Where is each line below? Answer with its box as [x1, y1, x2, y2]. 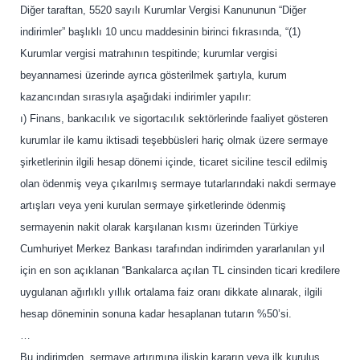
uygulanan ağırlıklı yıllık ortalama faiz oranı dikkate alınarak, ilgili [20, 286, 322, 298]
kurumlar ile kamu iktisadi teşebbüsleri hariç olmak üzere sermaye [20, 134, 328, 146]
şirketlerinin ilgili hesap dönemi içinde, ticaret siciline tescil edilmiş [20, 156, 328, 168]
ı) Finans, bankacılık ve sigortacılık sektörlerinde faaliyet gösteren [20, 112, 328, 125]
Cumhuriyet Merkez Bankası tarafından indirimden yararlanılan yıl [20, 243, 325, 255]
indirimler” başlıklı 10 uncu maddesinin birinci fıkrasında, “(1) [20, 26, 301, 38]
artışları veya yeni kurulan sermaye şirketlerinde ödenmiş [20, 199, 286, 211]
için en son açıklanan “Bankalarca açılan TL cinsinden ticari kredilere [20, 264, 340, 276]
